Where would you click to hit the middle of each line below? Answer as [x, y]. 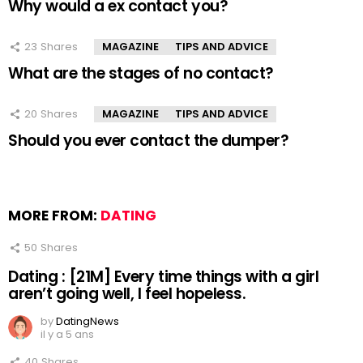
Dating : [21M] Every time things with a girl [164, 276]
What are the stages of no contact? [141, 74]
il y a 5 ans [67, 334]
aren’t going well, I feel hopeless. [127, 293]
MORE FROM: [54, 216]
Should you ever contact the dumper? [149, 141]
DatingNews [88, 321]
